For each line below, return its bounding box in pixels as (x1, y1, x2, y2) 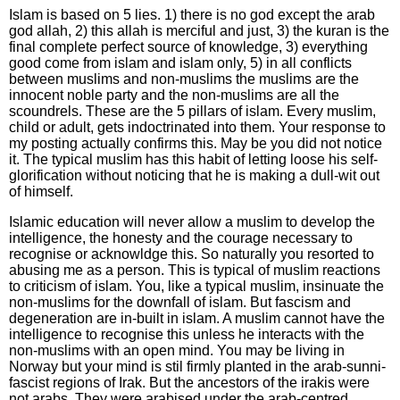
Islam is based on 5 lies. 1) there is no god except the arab (9, 7, 375, 22)
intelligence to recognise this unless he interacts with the (9, 327, 364, 342)
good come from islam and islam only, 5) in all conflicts (9, 55, 352, 71)
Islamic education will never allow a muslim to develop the (9, 214, 375, 229)
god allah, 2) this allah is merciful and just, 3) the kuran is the (9, 23, 389, 38)
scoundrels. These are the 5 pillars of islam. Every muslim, (9, 104, 376, 119)
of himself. (9, 184, 73, 199)
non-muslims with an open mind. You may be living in (9, 343, 345, 358)
